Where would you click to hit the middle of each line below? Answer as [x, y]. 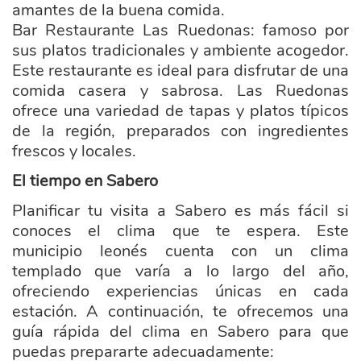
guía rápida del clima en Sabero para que [180, 332]
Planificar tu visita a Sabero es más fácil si [180, 211]
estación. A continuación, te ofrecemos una [180, 311]
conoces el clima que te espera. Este [180, 231]
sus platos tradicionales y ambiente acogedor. [180, 50]
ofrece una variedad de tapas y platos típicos [180, 111]
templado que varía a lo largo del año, [180, 271]
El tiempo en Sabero [85, 181]
